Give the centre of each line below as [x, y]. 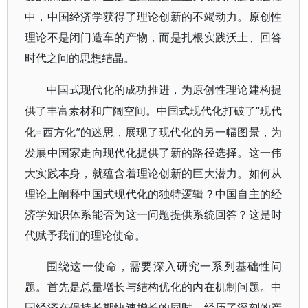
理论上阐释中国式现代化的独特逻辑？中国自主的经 [154, 194]
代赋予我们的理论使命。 [85, 235]
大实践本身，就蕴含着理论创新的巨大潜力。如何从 [154, 173]
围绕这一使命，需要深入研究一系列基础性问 [165, 266]
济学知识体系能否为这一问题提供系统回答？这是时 [154, 214]
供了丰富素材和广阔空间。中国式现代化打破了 [141, 111]
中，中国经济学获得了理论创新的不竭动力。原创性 [154, 17]
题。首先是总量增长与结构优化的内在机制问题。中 [154, 287]
